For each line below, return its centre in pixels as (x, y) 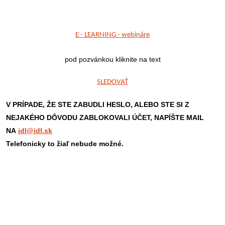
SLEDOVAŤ (113, 82)
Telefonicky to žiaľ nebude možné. (65, 144)
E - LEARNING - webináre (113, 35)
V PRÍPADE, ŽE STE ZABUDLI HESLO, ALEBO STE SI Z (98, 104)
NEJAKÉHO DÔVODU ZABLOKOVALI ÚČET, (79, 118)
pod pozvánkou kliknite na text (113, 59)
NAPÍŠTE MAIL (179, 118)
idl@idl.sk (35, 131)
